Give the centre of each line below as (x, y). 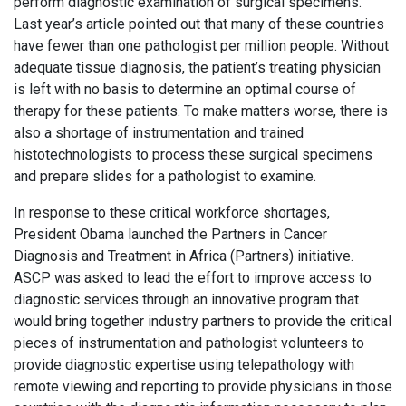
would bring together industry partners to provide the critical (203, 322)
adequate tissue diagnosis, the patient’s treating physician (197, 68)
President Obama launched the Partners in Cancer (170, 235)
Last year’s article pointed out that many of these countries (199, 24)
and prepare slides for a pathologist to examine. (165, 177)
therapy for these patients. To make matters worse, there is (201, 111)
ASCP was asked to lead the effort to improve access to (193, 278)
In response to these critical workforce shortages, (172, 213)
